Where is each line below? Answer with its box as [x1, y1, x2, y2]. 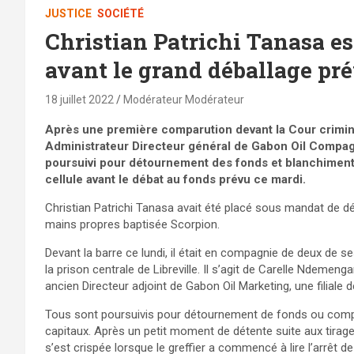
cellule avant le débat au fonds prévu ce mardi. [45, 171, 306, 186]
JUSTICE [45, 6, 92, 20]
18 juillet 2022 [45, 92, 114, 106]
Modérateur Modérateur [123, 92, 244, 106]
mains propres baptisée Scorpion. [45, 217, 220, 232]
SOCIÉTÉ [97, 6, 144, 20]
